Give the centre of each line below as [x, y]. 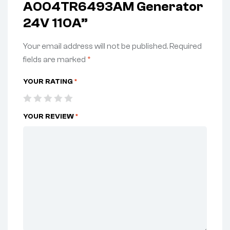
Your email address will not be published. [95, 46]
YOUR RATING [49, 81]
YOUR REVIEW [49, 116]
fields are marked [55, 60]
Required [186, 46]
